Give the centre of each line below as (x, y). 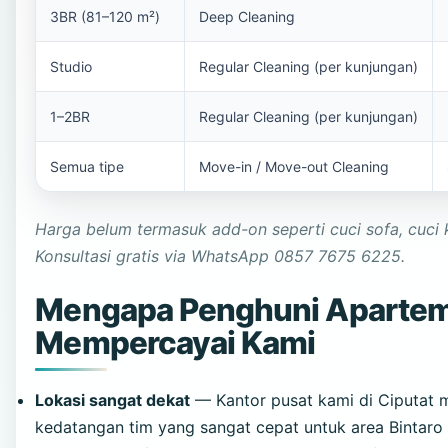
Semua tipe (87, 167)
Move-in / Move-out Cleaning (294, 167)
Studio (71, 67)
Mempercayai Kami (175, 343)
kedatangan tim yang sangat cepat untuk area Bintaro (239, 427)
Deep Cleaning (247, 17)
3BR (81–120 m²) (105, 17)
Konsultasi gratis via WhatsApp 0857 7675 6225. (220, 256)
